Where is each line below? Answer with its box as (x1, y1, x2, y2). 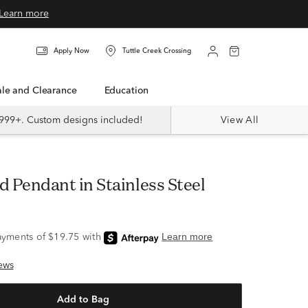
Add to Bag (56, 295, 109, 305)
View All (220, 115, 259, 125)
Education (109, 86, 149, 96)
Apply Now (54, 47, 89, 55)
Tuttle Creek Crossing (122, 47, 191, 55)
